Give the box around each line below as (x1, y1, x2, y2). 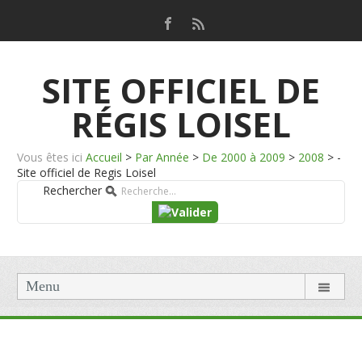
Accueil (86, 149, 123, 165)
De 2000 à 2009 (202, 149, 286, 165)
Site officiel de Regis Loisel (17, 165, 157, 180)
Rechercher (43, 183, 102, 198)
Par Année (135, 149, 190, 165)
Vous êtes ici (17, 149, 83, 165)
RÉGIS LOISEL (71, 101, 291, 147)
